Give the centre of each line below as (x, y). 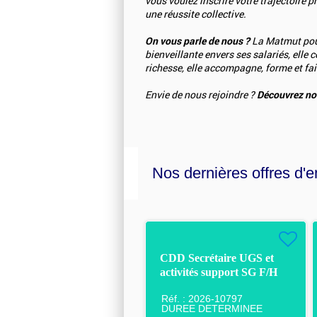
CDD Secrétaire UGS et (217, 258)
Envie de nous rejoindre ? (201, 95)
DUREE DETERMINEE (212, 308)
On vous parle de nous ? (197, 41)
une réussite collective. (196, 14)
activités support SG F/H (219, 272)
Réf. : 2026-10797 (202, 298)
